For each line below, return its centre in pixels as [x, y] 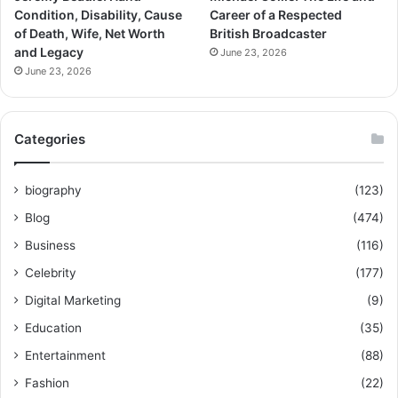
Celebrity [51, 272]
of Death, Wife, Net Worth [90, 33]
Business [50, 245]
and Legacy [49, 52]
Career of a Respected [276, 14]
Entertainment [65, 355]
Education [53, 327]
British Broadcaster [269, 33]
